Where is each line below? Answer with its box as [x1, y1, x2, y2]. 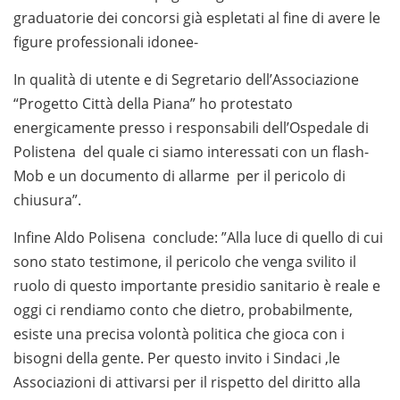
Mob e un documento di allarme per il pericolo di [13, 165, 346, 186]
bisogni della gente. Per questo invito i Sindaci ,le [13, 347, 340, 368]
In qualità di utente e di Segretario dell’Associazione [13, 69, 359, 89]
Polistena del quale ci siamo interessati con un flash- [13, 141, 369, 162]
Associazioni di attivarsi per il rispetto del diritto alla [13, 371, 361, 392]
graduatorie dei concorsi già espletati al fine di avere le [13, 7, 380, 28]
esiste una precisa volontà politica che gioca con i [13, 323, 345, 344]
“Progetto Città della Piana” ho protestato [13, 93, 293, 113]
